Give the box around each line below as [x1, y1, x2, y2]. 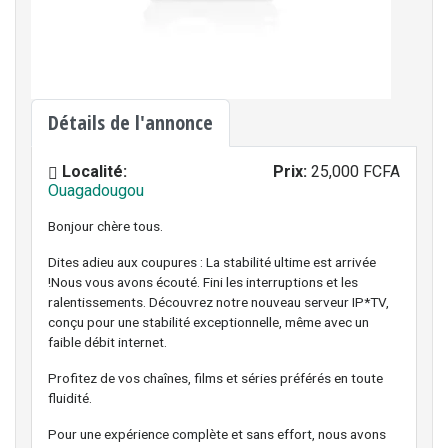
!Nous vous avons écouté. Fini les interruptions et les [48, 274, 358, 290]
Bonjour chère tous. [48, 218, 163, 234]
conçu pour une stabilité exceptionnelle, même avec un [48, 314, 369, 330]
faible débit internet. [48, 334, 167, 350]
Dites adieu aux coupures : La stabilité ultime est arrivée [48, 254, 376, 270]
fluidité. [48, 390, 92, 406]
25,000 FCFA [311, 162, 400, 181]
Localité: [58, 162, 127, 181]
